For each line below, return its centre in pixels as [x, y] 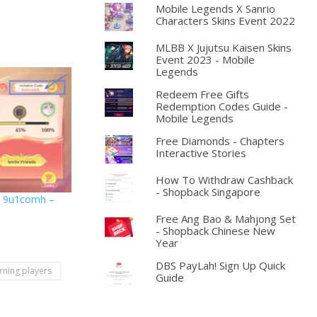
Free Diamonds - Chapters [220, 141]
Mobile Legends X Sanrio [215, 8]
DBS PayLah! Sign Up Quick [220, 265]
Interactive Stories [201, 153]
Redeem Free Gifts [202, 94]
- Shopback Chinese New [215, 231]
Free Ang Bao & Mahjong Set [225, 219]
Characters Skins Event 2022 [225, 21]
